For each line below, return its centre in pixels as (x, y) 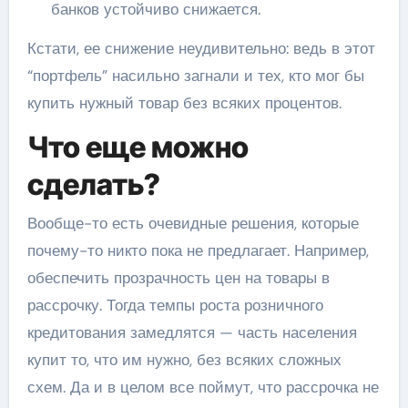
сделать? (93, 185)
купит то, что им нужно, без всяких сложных (184, 359)
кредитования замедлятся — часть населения (192, 332)
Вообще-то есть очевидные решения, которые (193, 223)
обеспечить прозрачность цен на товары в (178, 277)
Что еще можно (138, 148)
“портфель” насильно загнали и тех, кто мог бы (195, 76)
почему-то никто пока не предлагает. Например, (198, 250)
